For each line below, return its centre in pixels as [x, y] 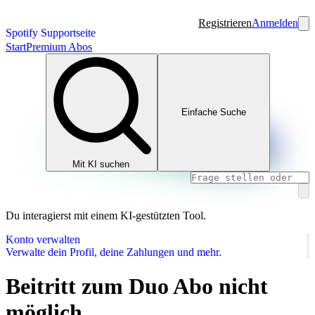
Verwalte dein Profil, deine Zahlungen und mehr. [114, 252]
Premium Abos [59, 47]
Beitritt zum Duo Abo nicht [137, 286]
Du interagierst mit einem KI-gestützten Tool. [106, 215]
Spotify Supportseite [51, 33]
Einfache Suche [213, 112]
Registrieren [225, 23]
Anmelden [275, 23]
